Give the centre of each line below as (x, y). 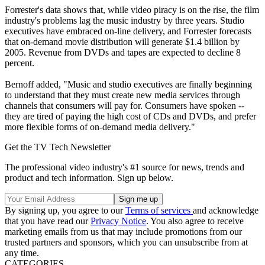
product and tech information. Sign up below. (89, 177)
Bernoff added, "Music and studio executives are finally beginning (128, 84)
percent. (20, 63)
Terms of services (159, 210)
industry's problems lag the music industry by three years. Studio (125, 20)
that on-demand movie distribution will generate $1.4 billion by (122, 41)
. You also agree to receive (195, 221)
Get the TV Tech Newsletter (58, 147)
